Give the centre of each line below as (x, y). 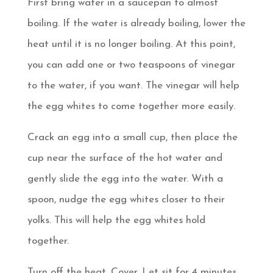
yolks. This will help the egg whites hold (116, 220)
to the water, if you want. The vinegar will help (133, 85)
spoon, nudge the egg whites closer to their (126, 199)
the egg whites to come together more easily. (131, 106)
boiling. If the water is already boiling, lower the (136, 23)
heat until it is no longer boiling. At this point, (131, 44)
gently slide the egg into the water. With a (125, 179)
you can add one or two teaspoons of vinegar (131, 65)
